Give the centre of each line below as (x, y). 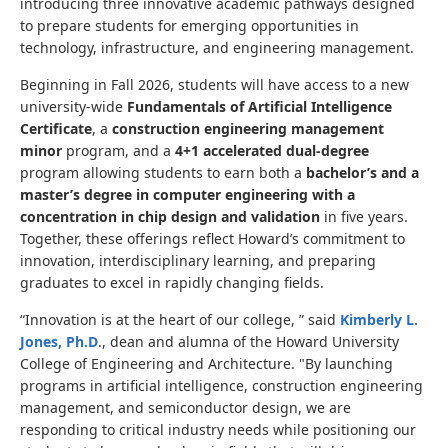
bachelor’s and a (362, 172)
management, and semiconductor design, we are (185, 407)
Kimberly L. (379, 319)
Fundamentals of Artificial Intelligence (259, 106)
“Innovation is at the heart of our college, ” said (180, 319)
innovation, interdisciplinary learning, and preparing (198, 260)
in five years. (364, 216)
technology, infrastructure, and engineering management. (221, 47)
